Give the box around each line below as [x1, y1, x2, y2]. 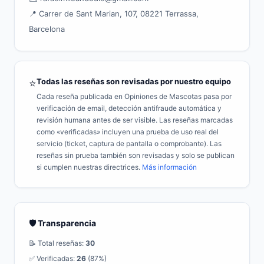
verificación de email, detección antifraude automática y [37, 104, 222, 113]
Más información [142, 163, 197, 171]
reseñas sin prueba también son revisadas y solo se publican [37, 151, 235, 160]
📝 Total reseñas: [29, 239, 85, 247]
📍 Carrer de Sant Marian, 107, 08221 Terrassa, [29, 9, 199, 18]
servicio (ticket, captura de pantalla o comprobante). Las [37, 139, 222, 148]
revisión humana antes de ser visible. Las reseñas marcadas [37, 115, 233, 124]
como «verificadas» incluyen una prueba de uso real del [37, 127, 219, 136]
